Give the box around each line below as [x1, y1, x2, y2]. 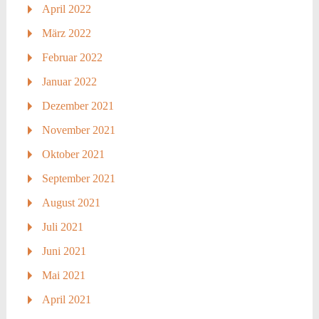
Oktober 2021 [41, 148, 105, 161]
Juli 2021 [41, 221, 83, 234]
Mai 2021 [41, 269, 85, 282]
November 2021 [41, 124, 115, 137]
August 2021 [41, 197, 100, 209]
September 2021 [41, 172, 115, 185]
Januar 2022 [41, 75, 97, 88]
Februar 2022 [41, 51, 103, 64]
